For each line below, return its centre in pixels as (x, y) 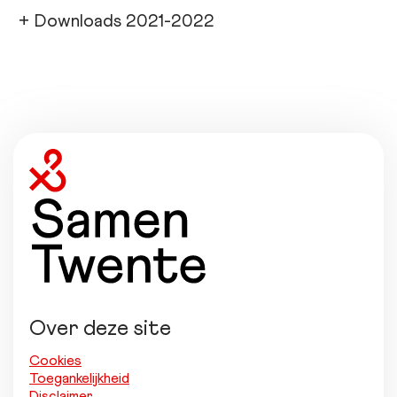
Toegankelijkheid (79, 378)
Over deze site (100, 328)
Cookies (55, 360)
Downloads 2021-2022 (125, 21)
